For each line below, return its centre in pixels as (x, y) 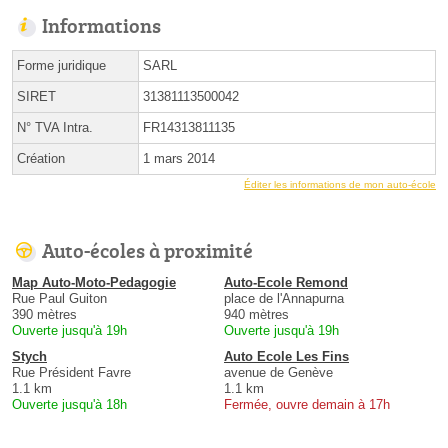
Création (41, 159)
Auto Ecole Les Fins (286, 357)
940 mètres (256, 315)
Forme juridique (61, 66)
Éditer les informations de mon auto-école (340, 185)
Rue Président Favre (71, 373)
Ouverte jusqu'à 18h (69, 405)
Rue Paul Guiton (59, 299)
